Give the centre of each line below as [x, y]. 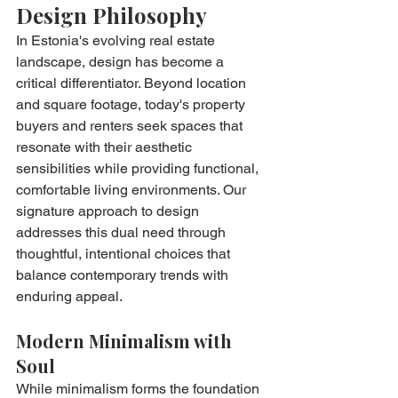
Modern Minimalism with [126, 340]
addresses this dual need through [123, 232]
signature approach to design [109, 211]
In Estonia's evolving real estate [117, 40]
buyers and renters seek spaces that [131, 125]
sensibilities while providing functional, [139, 168]
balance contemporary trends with [124, 275]
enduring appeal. [69, 296]
